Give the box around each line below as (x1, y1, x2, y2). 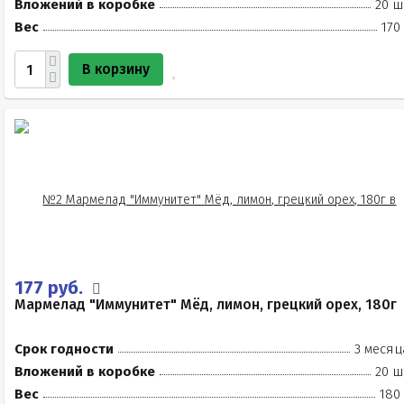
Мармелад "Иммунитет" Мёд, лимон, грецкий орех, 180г (14, 296, 397, 313)
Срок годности (14, 341, 114, 357)
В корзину (82, 60, 150, 78)
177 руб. (14, 277, 87, 298)
